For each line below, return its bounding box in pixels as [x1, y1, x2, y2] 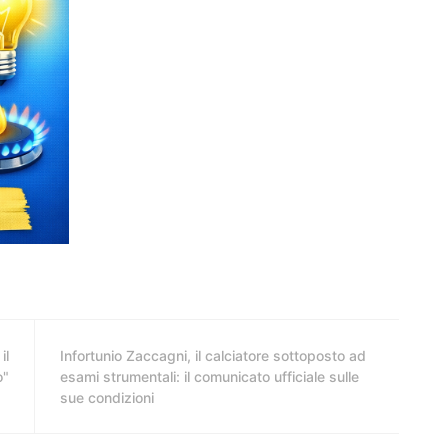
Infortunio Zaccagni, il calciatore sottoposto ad [60, 346, 366, 364]
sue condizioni [60, 388, 154, 406]
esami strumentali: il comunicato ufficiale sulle [60, 367, 359, 385]
